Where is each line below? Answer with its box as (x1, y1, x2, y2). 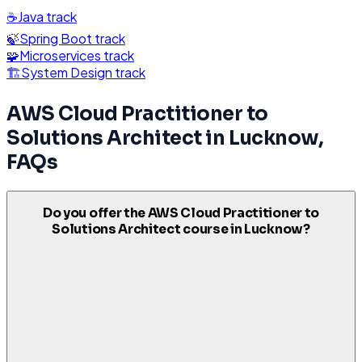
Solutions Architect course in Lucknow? (52, 221, 310, 238)
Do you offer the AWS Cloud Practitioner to (43, 205, 319, 222)
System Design (21, 64, 112, 81)
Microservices (19, 47, 101, 64)
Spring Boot (19, 30, 92, 47)
